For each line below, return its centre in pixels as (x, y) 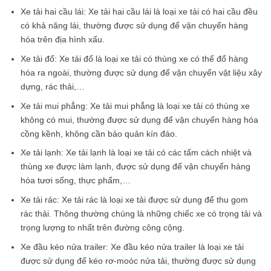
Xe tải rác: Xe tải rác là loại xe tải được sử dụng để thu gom (134, 199)
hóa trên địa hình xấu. (62, 40)
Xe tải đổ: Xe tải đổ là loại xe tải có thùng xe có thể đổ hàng (134, 59)
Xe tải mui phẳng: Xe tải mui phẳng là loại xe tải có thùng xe (135, 106)
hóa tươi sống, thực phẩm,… (75, 181)
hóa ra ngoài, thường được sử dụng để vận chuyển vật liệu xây (141, 73)
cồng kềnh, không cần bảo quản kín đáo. (99, 133)
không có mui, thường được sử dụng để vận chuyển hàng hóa (139, 119)
